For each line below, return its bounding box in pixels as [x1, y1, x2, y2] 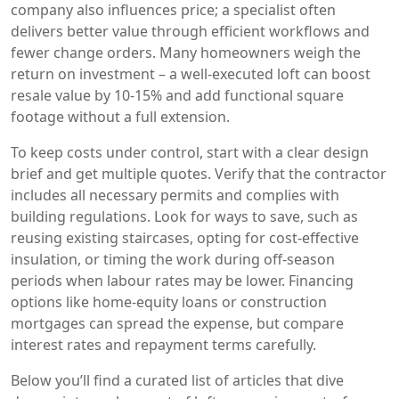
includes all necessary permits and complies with [11, 185, 339, 205]
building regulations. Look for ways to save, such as [11, 207, 358, 226]
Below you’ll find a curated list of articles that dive [11, 370, 344, 390]
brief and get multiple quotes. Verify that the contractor [11, 164, 387, 183]
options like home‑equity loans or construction [11, 292, 327, 312]
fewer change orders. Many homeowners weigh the [11, 43, 361, 62]
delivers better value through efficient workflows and [11, 21, 370, 41]
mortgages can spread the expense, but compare [11, 313, 344, 333]
